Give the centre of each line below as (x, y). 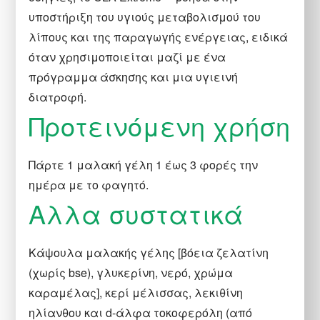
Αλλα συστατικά (136, 213)
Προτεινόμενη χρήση (160, 125)
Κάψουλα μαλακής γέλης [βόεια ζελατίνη (149, 252)
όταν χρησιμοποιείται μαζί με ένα (127, 56)
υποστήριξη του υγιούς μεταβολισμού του (145, 16)
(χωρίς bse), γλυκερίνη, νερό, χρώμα (131, 272)
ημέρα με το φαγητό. (89, 184)
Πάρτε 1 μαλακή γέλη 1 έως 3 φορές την (144, 164)
